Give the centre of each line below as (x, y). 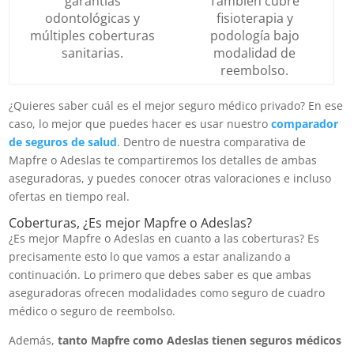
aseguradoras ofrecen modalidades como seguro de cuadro (167, 292)
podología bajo (254, 35)
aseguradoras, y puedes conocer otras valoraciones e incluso (170, 178)
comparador (305, 123)
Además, (34, 340)
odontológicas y (93, 18)
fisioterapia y (254, 18)
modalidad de (255, 53)
